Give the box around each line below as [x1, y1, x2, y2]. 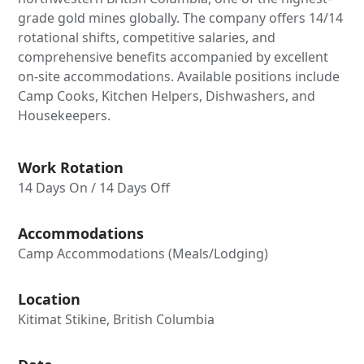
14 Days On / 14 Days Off [18, 178, 171, 197]
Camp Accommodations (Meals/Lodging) [18, 244, 269, 262]
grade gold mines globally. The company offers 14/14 [18, 8, 344, 27]
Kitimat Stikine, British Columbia [18, 310, 215, 328]
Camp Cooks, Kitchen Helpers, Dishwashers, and [18, 86, 316, 105]
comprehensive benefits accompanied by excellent [18, 47, 329, 66]
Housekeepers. [18, 106, 111, 124]
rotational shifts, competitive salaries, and [18, 28, 276, 46]
